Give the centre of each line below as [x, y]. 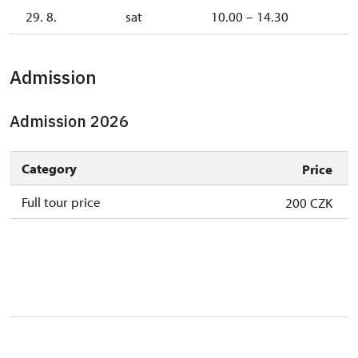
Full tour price [61, 202]
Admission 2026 [69, 121]
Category [49, 169]
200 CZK [309, 203]
